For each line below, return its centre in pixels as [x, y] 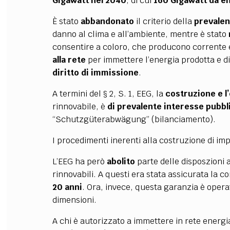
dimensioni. [74, 200]
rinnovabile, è [80, 107]
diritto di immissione [95, 73]
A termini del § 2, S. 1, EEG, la [109, 94]
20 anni [67, 187]
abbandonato [107, 21]
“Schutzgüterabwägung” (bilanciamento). [134, 119]
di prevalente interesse [155, 107]
